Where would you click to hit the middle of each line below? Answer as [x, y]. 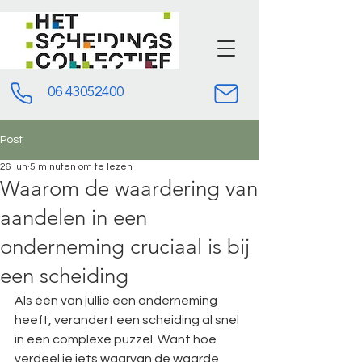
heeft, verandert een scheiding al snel [128, 320]
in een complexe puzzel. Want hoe [117, 339]
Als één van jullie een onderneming [117, 301]
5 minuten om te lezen [81, 167]
